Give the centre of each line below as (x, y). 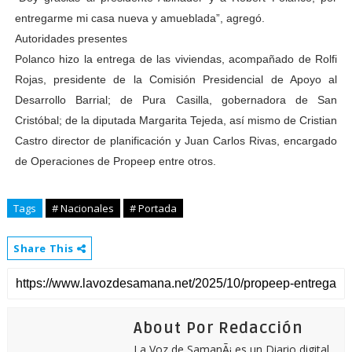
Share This (45, 248)
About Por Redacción (218, 328)
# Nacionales (82, 208)
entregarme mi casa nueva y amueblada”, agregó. (139, 18)
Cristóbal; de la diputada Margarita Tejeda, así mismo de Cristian (176, 120)
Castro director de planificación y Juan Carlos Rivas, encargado (176, 141)
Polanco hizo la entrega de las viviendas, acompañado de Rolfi (176, 59)
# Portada (153, 208)
